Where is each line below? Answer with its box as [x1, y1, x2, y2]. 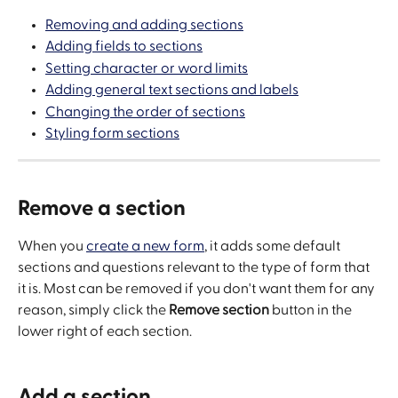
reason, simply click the [18, 303, 169, 318]
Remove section [169, 303, 269, 318]
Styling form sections [45, 126, 179, 141]
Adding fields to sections [45, 39, 203, 54]
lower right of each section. [18, 324, 192, 339]
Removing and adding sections [45, 17, 243, 32]
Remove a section [18, 198, 186, 220]
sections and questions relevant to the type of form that [18, 260, 372, 275]
